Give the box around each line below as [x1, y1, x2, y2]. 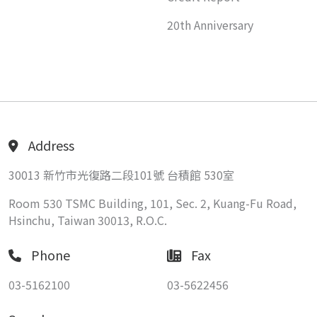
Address [28, 136, 74, 155]
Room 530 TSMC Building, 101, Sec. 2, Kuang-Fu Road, [8, 195, 296, 212]
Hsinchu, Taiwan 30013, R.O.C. [8, 212, 167, 229]
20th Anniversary [167, 16, 253, 34]
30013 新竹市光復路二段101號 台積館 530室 [8, 166, 234, 184]
